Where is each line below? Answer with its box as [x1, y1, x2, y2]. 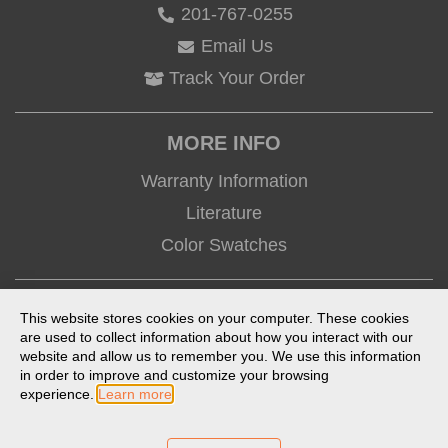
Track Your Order [168, 68, 305, 88]
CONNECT [175, 299, 273, 321]
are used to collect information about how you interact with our [20, 328, 413, 345]
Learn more [98, 385, 172, 402]
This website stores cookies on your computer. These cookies [20, 309, 409, 326]
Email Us [200, 36, 273, 56]
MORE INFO [167, 132, 281, 154]
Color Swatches [161, 235, 287, 255]
